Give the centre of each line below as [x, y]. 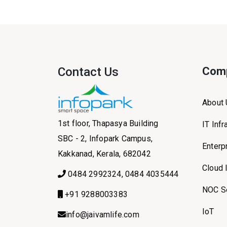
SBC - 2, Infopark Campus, [105, 139]
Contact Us [88, 72]
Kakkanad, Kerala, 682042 [104, 154]
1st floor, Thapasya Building [108, 124]
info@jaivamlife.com [103, 215]
